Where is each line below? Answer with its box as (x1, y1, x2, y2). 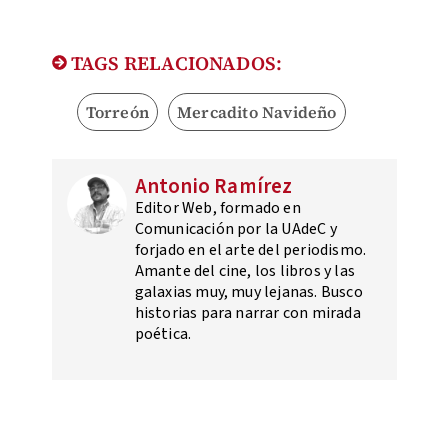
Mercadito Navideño (176, 101, 337, 124)
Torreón (85, 101, 149, 124)
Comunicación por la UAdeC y (134, 218, 337, 241)
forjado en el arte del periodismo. (134, 239, 367, 262)
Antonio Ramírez (134, 171, 293, 202)
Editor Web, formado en (134, 197, 301, 220)
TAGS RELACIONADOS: (66, 50, 283, 77)
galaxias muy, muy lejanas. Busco (134, 281, 363, 304)
